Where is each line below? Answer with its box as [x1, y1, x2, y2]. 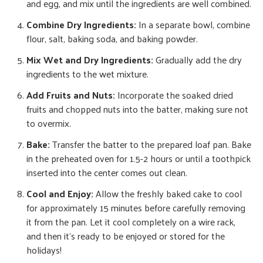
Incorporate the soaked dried [115, 86, 233, 103]
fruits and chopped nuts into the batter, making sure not [26, 100, 248, 117]
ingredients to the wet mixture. [26, 65, 149, 82]
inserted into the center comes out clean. [26, 163, 187, 181]
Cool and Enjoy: [26, 184, 93, 202]
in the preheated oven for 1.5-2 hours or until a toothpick [26, 149, 251, 167]
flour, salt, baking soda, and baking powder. [26, 29, 198, 47]
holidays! [26, 241, 62, 258]
